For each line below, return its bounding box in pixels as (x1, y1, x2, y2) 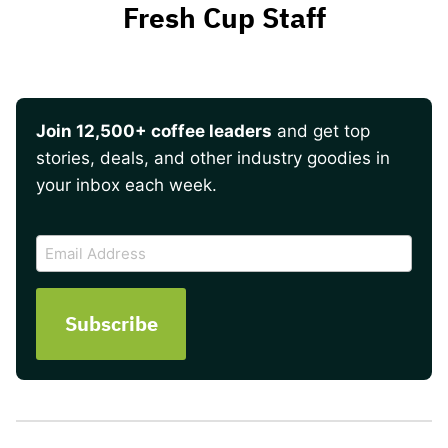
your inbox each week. (36, 174, 217, 195)
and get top (272, 120, 370, 141)
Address (35, 260, 102, 281)
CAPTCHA (35, 219, 115, 240)
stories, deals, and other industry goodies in (36, 147, 390, 168)
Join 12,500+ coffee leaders (36, 120, 272, 141)
